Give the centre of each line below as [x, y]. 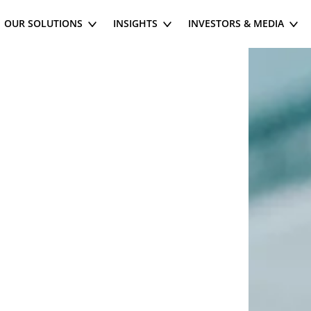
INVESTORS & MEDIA [236, 23]
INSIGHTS [135, 23]
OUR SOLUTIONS [43, 23]
